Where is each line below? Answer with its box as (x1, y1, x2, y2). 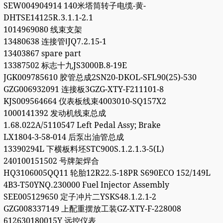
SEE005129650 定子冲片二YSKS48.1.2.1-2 (3, 192, 156, 202)
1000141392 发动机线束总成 (3, 109, 106, 118)
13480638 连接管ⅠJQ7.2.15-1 (3, 37, 107, 47)
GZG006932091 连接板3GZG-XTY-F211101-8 (3, 85, 164, 95)
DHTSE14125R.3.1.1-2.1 (3, 13, 93, 23)
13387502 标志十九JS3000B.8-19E (3, 61, 127, 71)
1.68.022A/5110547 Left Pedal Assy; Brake (3, 120, 161, 130)
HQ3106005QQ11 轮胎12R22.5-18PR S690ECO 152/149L (3, 168, 211, 178)
